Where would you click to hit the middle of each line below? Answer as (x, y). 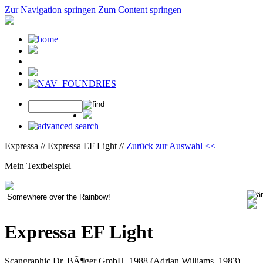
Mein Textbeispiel (38, 166)
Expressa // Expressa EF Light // (65, 146)
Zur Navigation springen (50, 10)
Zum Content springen (140, 10)
